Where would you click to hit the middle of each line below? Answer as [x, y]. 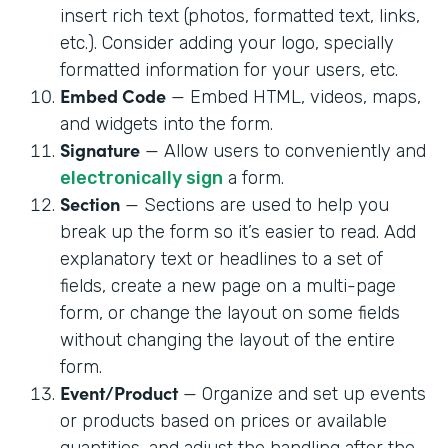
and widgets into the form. [166, 123]
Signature [100, 149]
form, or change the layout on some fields [230, 312]
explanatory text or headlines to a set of [221, 258]
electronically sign [141, 177]
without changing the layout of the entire [227, 339]
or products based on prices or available [223, 420]
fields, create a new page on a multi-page [228, 285]
